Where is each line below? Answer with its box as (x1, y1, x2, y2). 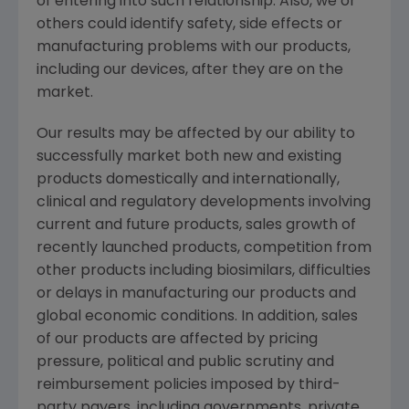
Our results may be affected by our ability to (37, 127, 355, 142)
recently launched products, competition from (37, 241, 372, 257)
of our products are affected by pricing (37, 332, 318, 348)
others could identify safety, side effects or (37, 17, 342, 33)
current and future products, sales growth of (37, 218, 356, 234)
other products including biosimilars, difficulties (37, 264, 371, 279)
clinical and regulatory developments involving (37, 195, 371, 211)
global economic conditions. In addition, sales (37, 309, 358, 325)
